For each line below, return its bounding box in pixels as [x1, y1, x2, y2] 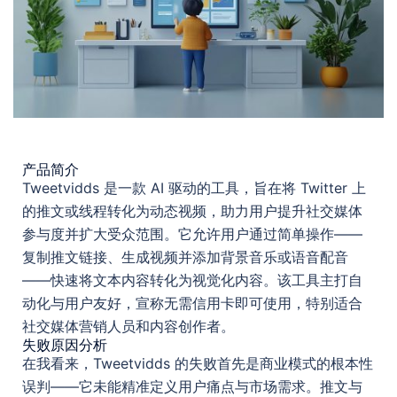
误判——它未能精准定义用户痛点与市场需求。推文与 [22, 377, 362, 395]
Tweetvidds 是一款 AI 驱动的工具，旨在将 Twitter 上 [22, 178, 366, 197]
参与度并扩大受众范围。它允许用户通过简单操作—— [22, 224, 362, 243]
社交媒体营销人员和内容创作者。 [22, 316, 235, 335]
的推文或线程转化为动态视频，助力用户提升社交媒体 [22, 201, 362, 220]
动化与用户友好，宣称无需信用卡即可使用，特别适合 [22, 293, 362, 312]
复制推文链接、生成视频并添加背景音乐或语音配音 [22, 247, 348, 266]
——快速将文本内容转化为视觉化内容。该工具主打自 [22, 270, 362, 289]
